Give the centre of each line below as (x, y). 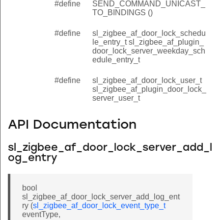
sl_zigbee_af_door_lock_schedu (149, 33)
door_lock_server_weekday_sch (149, 51)
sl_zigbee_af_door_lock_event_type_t (99, 205)
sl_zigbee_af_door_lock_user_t (147, 80)
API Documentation (72, 126)
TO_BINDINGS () (123, 12)
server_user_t (116, 98)
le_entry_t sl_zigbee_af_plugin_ (148, 42)
